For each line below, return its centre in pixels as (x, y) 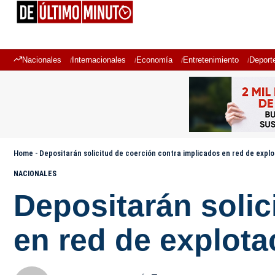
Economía (154, 60)
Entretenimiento (211, 60)
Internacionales (99, 60)
